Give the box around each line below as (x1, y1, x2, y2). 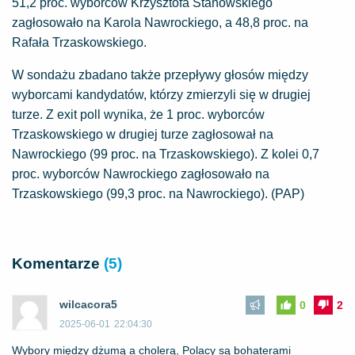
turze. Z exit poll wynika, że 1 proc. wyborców (12, 108, 265, 122)
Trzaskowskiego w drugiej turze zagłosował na (12, 128, 273, 142)
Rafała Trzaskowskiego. (12, 36, 147, 50)
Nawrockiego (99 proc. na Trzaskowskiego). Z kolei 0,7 (12, 147, 319, 162)
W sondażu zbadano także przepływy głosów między (12, 68, 308, 82)
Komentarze (12, 255, 104, 273)
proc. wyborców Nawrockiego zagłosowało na (12, 167, 269, 181)
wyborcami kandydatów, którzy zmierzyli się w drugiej (12, 88, 311, 102)
